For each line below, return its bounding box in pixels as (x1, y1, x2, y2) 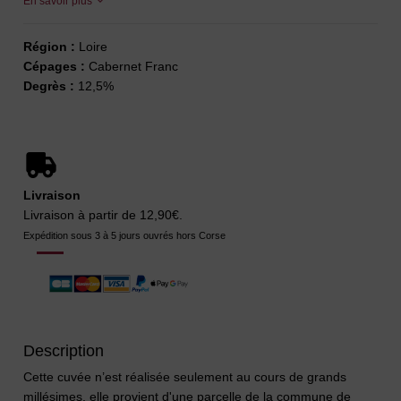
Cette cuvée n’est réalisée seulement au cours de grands (23, 369, 347, 384)
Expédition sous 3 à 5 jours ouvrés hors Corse (23, 230, 226, 242)
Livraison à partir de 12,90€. (23, 208, 183, 223)
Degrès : (23, 79, 75, 94)
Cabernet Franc (85, 59, 179, 74)
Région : (23, 39, 76, 55)
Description (23, 341, 105, 360)
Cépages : (23, 59, 86, 74)
